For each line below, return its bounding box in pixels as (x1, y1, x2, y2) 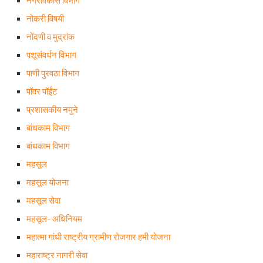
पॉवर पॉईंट (26, 86, 58, 97)
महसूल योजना (26, 177, 69, 188)
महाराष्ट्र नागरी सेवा (26, 250, 87, 261)
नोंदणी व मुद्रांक (26, 32, 75, 42)
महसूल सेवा (26, 195, 60, 206)
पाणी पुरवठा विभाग (26, 68, 79, 79)
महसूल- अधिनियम (26, 214, 82, 224)
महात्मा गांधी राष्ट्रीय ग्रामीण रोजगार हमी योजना (26, 232, 170, 242)
